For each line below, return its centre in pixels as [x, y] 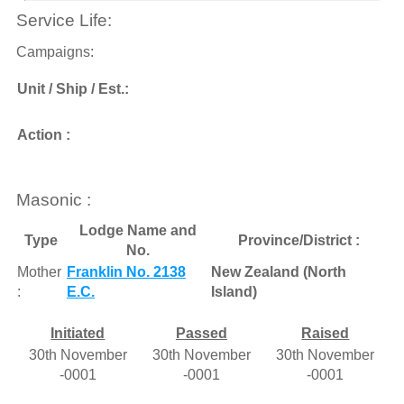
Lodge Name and [138, 231]
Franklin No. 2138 [126, 272]
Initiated [78, 334]
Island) [234, 292]
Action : [45, 134]
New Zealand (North [278, 272]
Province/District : [298, 241]
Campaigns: [55, 51]
